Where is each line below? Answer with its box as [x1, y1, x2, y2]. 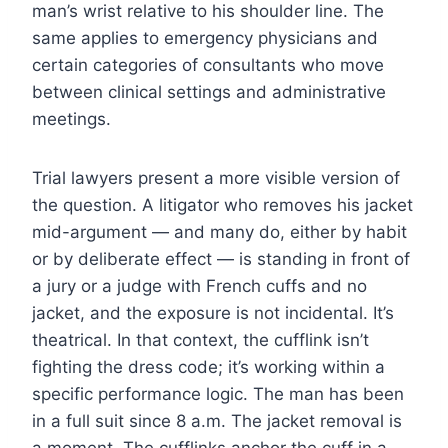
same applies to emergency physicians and [32, 27, 378, 48]
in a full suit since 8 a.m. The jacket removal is [32, 410, 402, 431]
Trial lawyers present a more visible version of [32, 167, 400, 188]
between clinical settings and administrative [32, 81, 386, 102]
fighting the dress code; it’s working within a [32, 356, 385, 377]
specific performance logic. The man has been [32, 383, 404, 404]
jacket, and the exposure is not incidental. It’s [32, 302, 394, 323]
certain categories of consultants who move [32, 54, 384, 75]
